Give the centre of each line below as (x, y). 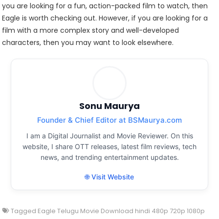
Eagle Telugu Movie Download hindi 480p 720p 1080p (121, 211)
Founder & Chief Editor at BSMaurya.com (109, 120)
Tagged (24, 211)
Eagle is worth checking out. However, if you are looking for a (105, 18)
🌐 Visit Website (109, 176)
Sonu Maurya (109, 106)
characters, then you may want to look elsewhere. (88, 42)
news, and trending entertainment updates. (109, 157)
